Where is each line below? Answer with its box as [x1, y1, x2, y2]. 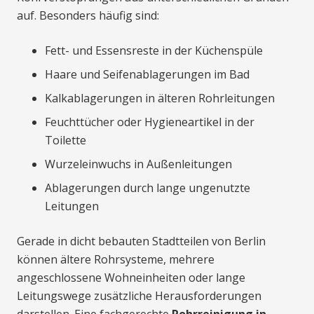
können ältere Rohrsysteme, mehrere [17, 252, 214, 268]
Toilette [45, 132, 86, 149]
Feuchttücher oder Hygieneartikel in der [45, 114, 254, 130]
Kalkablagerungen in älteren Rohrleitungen [45, 90, 275, 107]
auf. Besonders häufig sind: [17, 8, 159, 24]
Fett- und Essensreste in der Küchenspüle [45, 43, 263, 59]
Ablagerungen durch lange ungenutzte [45, 180, 250, 196]
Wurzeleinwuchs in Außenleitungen [45, 156, 232, 172]
